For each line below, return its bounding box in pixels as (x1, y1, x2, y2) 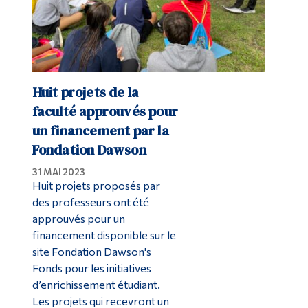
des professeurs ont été (32, 195, 149, 208)
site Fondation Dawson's (32, 244, 151, 258)
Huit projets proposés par (32, 178, 160, 192)
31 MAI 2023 (32, 166, 85, 177)
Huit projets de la (32, 82, 140, 102)
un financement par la (32, 120, 169, 140)
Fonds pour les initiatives (32, 261, 151, 274)
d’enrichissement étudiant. (32, 277, 160, 291)
